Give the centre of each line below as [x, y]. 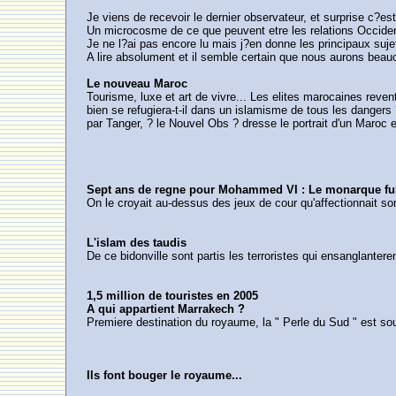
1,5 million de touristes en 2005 [173, 296]
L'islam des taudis [137, 243]
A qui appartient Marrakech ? [166, 309]
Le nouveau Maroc [137, 84]
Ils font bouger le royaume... [165, 375]
